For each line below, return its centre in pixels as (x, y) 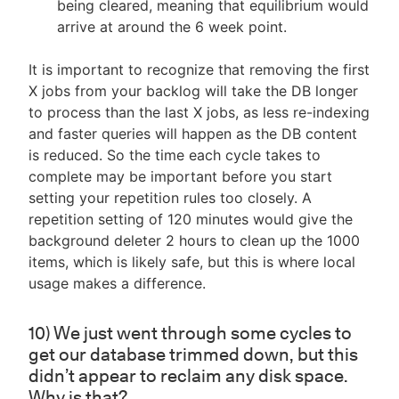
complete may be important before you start (180, 177)
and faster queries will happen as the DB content (193, 134)
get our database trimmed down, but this (193, 355)
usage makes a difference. (117, 284)
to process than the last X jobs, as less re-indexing (199, 113)
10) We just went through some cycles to (190, 334)
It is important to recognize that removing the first (199, 70)
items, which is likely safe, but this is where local (192, 262)
